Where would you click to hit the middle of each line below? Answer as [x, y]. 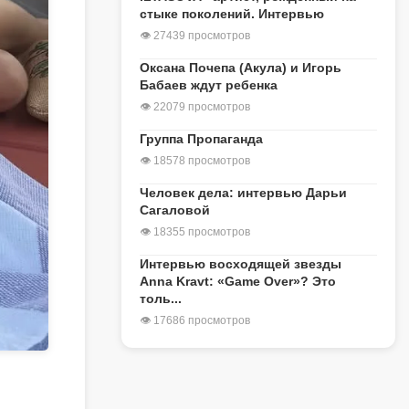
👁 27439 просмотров [195, 36]
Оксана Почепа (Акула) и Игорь [241, 68]
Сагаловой [175, 210]
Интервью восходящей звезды [241, 264]
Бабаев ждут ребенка [209, 85]
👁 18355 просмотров [195, 232]
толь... [161, 299]
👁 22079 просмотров [195, 107]
